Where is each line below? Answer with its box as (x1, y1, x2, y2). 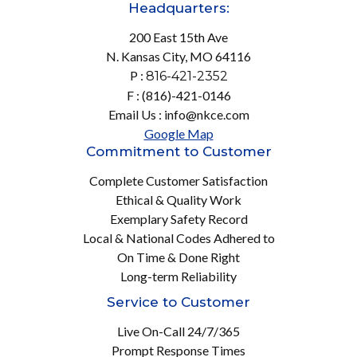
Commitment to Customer (85, 143, 272, 159)
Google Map (143, 125, 214, 141)
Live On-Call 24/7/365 (117, 323, 240, 339)
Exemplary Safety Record (109, 210, 248, 226)
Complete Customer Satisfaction (89, 172, 268, 188)
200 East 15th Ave (129, 29, 228, 45)
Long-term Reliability (120, 268, 237, 284)
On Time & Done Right (117, 249, 240, 265)
